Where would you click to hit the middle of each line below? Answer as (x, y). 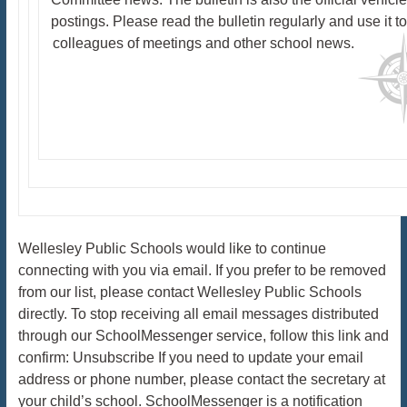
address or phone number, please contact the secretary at (201, 379)
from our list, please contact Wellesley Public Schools (189, 292)
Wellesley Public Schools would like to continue (172, 248)
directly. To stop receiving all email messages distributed (198, 314)
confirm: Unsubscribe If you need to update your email (190, 357)
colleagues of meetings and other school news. (205, 43)
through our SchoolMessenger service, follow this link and (203, 336)
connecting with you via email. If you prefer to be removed (202, 270)
